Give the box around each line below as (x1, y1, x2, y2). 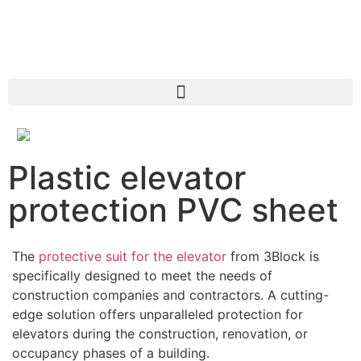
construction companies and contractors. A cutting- (12, 287, 329, 303)
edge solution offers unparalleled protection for (12, 306, 303, 322)
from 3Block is (226, 248, 319, 264)
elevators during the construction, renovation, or (12, 326, 308, 342)
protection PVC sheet (8, 190, 338, 230)
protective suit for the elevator (39, 248, 226, 264)
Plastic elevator (8, 158, 246, 197)
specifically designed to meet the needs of (12, 268, 272, 284)
